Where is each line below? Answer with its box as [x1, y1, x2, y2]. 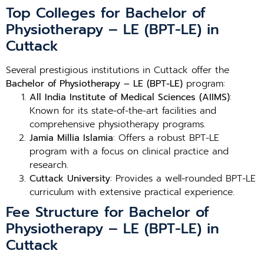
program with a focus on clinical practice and [29, 144, 229, 159]
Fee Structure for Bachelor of [6, 202, 209, 223]
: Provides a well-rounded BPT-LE [110, 171, 256, 186]
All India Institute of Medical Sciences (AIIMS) [29, 90, 230, 104]
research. [29, 158, 68, 172]
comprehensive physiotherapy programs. [29, 117, 206, 131]
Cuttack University [29, 171, 110, 186]
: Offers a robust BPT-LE [113, 131, 219, 145]
